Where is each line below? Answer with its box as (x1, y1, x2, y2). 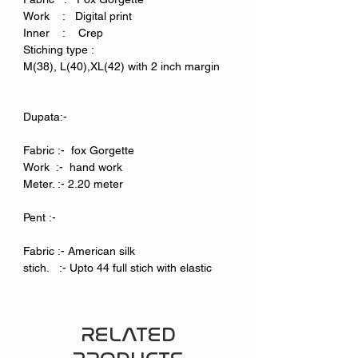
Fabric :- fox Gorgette (23, 144, 134, 157)
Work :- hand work (23, 161, 122, 174)
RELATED (80, 323, 176, 348)
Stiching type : (23, 43, 97, 57)
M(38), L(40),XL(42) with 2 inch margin (23, 60, 220, 74)
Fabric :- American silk (23, 245, 138, 258)
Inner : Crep (23, 26, 103, 40)
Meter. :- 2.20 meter (23, 177, 123, 191)
